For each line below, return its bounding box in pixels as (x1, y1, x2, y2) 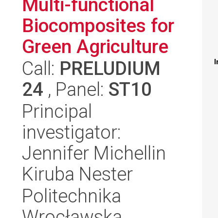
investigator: (22, 121, 121, 143)
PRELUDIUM (59, 57, 161, 79)
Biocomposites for (22, 15, 174, 36)
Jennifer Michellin (22, 142, 166, 164)
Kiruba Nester (22, 163, 133, 185)
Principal (22, 100, 92, 122)
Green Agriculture (22, 36, 168, 57)
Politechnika (22, 185, 121, 207)
